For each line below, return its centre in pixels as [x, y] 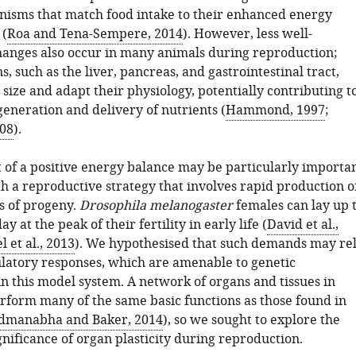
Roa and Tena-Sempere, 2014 [95, 34]
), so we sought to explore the [251, 320]
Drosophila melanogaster [156, 206]
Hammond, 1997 [275, 110]
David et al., [302, 225]
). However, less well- [247, 34]
